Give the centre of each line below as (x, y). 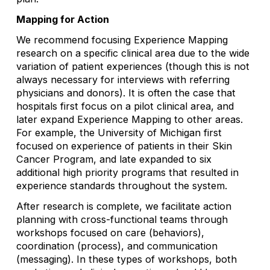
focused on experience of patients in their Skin (124, 146)
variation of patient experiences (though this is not (133, 66)
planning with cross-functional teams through (122, 220)
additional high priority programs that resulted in (127, 172)
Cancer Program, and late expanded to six (114, 159)
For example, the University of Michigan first (119, 132)
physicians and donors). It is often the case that (126, 93)
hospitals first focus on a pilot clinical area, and (125, 106)
